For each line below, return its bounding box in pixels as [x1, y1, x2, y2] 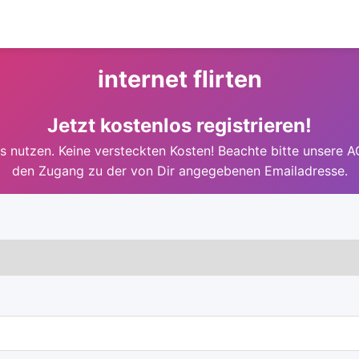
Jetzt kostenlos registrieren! [47, 114, 312, 137]
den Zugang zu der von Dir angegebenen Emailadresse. [11, 163, 348, 179]
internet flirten [97, 65, 262, 93]
